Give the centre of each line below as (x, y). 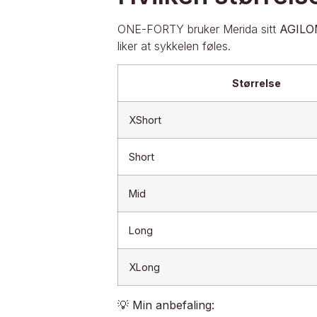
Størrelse (256, 83)
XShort (145, 120)
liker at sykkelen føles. (174, 46)
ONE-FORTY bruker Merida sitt (198, 29)
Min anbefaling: (173, 305)
